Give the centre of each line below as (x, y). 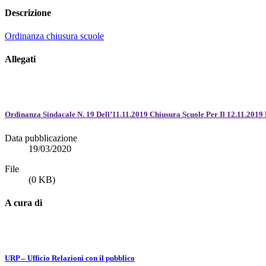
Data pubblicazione (41, 138)
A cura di (23, 202)
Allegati (20, 59)
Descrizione (28, 12)
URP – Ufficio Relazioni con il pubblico (70, 258)
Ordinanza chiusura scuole (54, 36)
